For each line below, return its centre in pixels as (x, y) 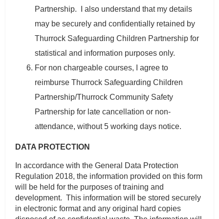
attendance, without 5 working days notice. (108, 127)
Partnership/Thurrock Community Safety (104, 97)
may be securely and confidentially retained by (115, 24)
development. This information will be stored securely (108, 198)
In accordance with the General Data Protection (97, 166)
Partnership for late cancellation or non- (103, 112)
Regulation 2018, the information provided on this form (109, 176)
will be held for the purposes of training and (90, 187)
